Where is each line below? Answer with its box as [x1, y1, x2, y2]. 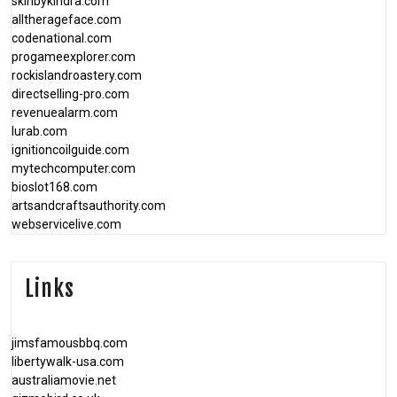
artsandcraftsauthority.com [12, 198, 166, 213]
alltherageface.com [12, 12, 121, 27]
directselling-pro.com [12, 87, 129, 101]
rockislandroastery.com [12, 68, 142, 82]
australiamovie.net [12, 373, 116, 387]
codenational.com [12, 31, 112, 45]
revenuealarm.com [12, 105, 118, 120]
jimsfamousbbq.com [12, 336, 128, 350]
